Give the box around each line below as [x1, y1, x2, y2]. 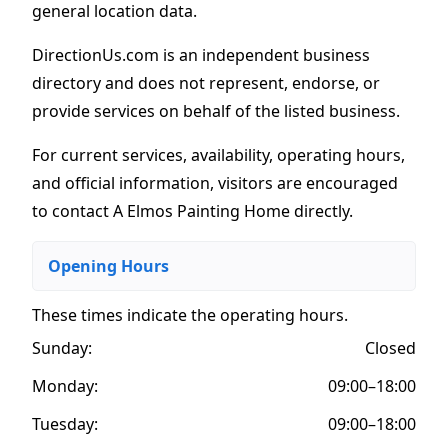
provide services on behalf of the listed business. [32, 99, 400, 122]
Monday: [32, 374, 98, 397]
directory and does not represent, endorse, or [32, 71, 380, 94]
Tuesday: [32, 412, 98, 435]
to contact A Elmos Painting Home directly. [32, 199, 353, 222]
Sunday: [32, 336, 92, 359]
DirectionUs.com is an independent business [32, 43, 370, 66]
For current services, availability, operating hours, [32, 143, 405, 166]
